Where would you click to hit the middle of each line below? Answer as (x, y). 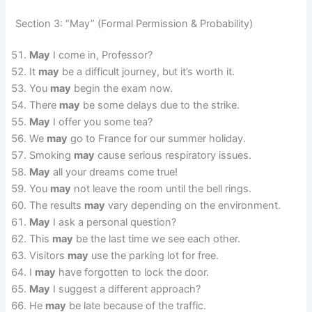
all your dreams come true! (114, 172)
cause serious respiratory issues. (173, 156)
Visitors (49, 256)
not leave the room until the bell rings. (162, 189)
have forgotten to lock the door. (133, 273)
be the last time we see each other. (157, 239)
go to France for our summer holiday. (157, 139)
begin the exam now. (122, 89)
